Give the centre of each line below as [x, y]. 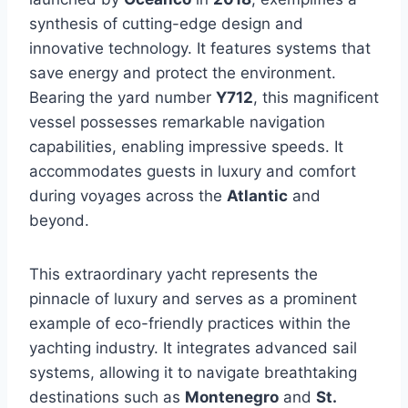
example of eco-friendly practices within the [190, 324]
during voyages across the [128, 196]
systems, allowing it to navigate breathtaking [193, 373]
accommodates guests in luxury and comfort [193, 172]
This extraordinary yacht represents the [173, 275]
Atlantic [257, 196]
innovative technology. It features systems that [200, 49]
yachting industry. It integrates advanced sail [193, 348]
